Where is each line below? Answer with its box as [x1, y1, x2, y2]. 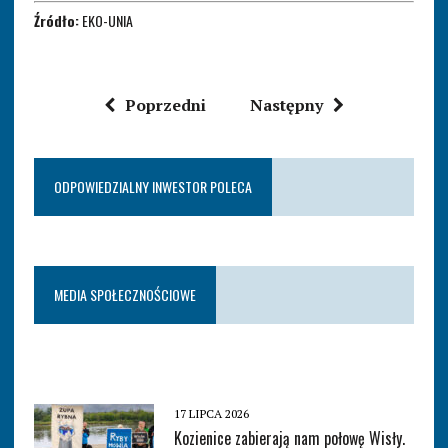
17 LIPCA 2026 [173, 405, 249, 421]
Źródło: [33, 9, 79, 31]
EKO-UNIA [78, 9, 133, 31]
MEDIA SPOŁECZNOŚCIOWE [53, 283, 196, 305]
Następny [249, 93, 323, 116]
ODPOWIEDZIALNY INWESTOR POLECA [53, 175, 252, 197]
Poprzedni [124, 93, 206, 116]
